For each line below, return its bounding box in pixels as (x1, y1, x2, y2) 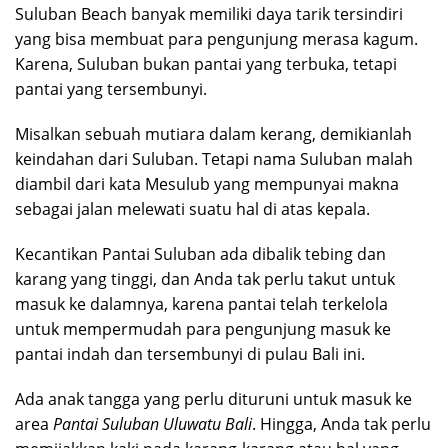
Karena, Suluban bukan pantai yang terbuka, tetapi (15, 52, 397, 75)
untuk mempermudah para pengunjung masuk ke (15, 317, 391, 340)
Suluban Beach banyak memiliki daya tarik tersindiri (15, 2, 403, 25)
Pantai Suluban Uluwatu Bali (53, 412, 252, 435)
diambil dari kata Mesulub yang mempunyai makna (15, 172, 399, 195)
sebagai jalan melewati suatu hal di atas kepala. (15, 197, 370, 220)
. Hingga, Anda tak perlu (252, 412, 431, 435)
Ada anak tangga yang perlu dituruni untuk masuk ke (15, 387, 412, 410)
